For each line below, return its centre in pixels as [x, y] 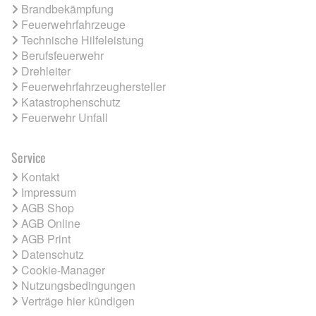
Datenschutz [53, 254]
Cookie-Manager [63, 269]
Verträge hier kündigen [78, 300]
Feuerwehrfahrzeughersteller [93, 86]
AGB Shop [48, 207]
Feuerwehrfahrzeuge [73, 24]
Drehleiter [46, 71]
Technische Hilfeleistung [83, 39]
